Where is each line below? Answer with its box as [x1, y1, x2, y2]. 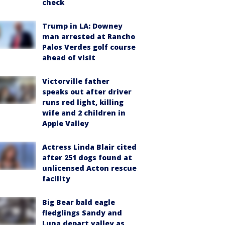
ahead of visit [42, 53, 95, 62]
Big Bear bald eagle [42, 197, 115, 207]
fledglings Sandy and [42, 208, 122, 217]
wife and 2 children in [42, 108, 126, 118]
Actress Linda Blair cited [42, 142, 137, 152]
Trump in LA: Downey [42, 21, 123, 31]
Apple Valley [42, 119, 89, 128]
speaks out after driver [42, 87, 132, 96]
